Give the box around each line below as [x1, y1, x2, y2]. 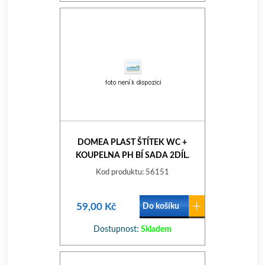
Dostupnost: [93, 225, 139, 234]
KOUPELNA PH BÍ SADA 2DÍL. [75, 151, 189, 160]
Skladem [138, 225, 172, 234]
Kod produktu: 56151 [95, 169, 169, 176]
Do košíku [142, 202, 179, 211]
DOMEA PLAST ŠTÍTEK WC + [77, 138, 188, 147]
